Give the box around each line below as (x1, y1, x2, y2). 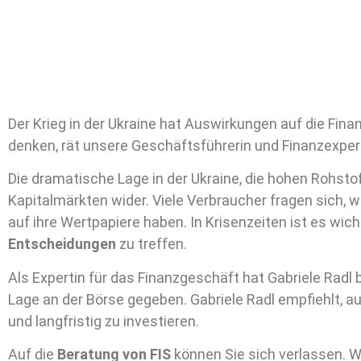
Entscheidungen (8, 235, 116, 253)
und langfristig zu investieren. (8, 312, 199, 330)
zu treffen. (116, 235, 187, 253)
